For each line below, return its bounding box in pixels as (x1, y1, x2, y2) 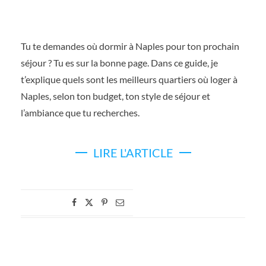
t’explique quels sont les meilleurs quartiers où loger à (21, 74, 237, 85)
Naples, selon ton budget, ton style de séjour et (21, 90, 210, 102)
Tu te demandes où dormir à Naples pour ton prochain (21, 40, 239, 52)
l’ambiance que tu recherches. (21, 107, 140, 118)
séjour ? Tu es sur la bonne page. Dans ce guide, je (21, 57, 218, 68)
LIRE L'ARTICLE (93, 145, 173, 160)
